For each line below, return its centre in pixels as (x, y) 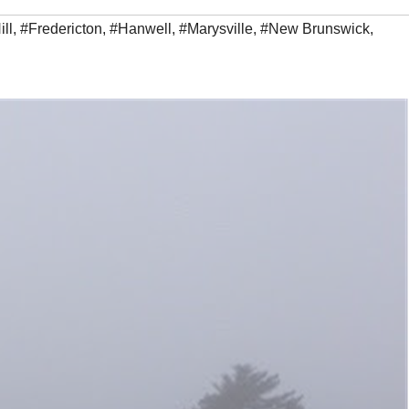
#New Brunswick (315, 29)
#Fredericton (61, 29)
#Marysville (216, 29)
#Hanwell (141, 29)
